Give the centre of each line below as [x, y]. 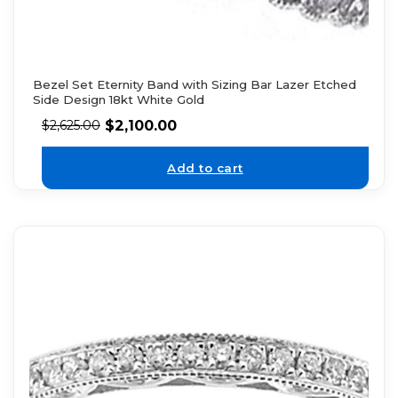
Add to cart [205, 167]
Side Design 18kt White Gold [118, 100]
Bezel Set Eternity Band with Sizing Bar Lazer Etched [194, 85]
